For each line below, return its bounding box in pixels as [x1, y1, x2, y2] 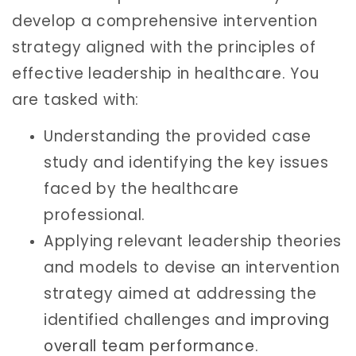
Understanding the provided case [44, 125, 311, 147]
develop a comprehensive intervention [12, 10, 318, 33]
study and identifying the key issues [44, 151, 329, 173]
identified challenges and [44, 308, 251, 331]
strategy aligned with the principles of [12, 37, 316, 59]
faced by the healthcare [44, 177, 240, 199]
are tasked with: [12, 89, 140, 111]
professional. [44, 203, 146, 226]
